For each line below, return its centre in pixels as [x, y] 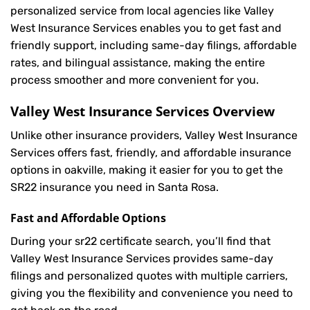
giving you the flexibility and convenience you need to [152, 293]
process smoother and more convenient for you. [135, 80]
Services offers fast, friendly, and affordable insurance [151, 152]
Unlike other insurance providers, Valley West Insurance [154, 135]
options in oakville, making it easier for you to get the [147, 170]
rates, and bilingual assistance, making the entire [138, 63]
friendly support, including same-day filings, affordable [154, 46]
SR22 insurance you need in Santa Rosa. [115, 187]
